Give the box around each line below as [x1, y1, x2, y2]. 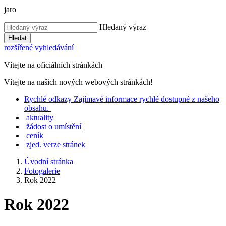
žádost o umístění [26, 122, 81, 131]
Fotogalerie [24, 166, 60, 175]
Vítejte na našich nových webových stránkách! [4, 78, 153, 86]
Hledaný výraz [99, 23, 146, 31]
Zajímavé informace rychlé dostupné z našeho [74, 95, 219, 103]
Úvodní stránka [24, 157, 73, 166]
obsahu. [24, 104, 49, 112]
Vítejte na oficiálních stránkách [4, 61, 102, 69]
